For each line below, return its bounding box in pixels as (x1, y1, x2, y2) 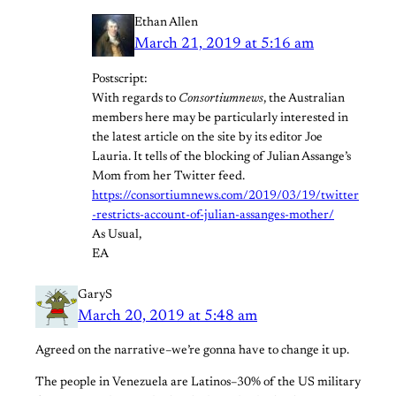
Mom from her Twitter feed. (92, 170, 245, 183)
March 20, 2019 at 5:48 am (78, 308, 257, 324)
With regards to (92, 92, 179, 105)
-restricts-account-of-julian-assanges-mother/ (92, 209, 334, 222)
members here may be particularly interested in (92, 111, 348, 125)
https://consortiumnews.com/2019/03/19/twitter (92, 189, 359, 202)
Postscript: (92, 72, 148, 86)
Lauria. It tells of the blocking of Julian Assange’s (92, 150, 351, 164)
